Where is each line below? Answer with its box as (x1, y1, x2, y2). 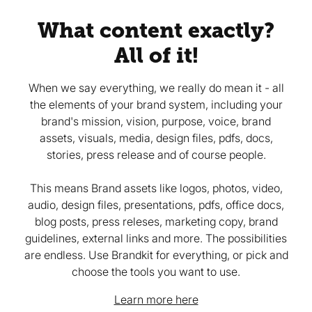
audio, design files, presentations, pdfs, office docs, (28, 197, 284, 212)
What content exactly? (38, 17, 274, 42)
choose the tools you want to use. (72, 264, 240, 279)
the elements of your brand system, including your (29, 97, 283, 111)
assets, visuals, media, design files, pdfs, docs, (39, 130, 273, 145)
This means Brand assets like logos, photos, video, (29, 180, 283, 195)
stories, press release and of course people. (46, 147, 266, 162)
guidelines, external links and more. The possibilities (25, 231, 287, 245)
